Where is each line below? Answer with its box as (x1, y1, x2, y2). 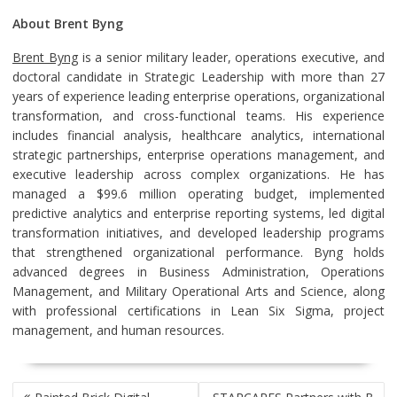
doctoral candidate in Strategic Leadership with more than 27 (12, 68, 385, 86)
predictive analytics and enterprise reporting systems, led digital (12, 205, 385, 222)
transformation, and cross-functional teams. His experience (12, 107, 385, 125)
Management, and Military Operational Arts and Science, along (12, 283, 385, 300)
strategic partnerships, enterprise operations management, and (12, 146, 385, 164)
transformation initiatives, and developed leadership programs (12, 224, 385, 242)
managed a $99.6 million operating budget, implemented (12, 185, 385, 203)
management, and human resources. (12, 322, 224, 339)
